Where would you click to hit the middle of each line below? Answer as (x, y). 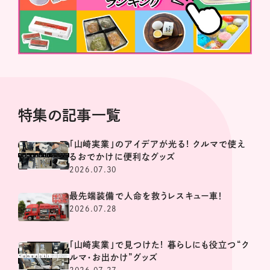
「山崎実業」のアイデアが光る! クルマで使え (158, 144)
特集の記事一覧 (70, 115)
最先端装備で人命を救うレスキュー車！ (146, 196)
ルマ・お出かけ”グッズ (114, 257)
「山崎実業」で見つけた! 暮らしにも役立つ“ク (159, 244)
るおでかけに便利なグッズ (123, 156)
